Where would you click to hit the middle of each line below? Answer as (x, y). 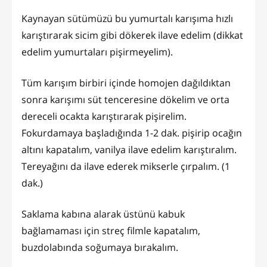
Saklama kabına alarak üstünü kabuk (103, 214)
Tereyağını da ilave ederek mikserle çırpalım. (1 (126, 166)
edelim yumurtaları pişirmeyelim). (97, 52)
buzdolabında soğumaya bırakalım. (100, 247)
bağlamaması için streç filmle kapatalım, (111, 230)
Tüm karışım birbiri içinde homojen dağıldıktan (126, 83)
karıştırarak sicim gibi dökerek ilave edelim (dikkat (132, 35)
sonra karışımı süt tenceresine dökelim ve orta (125, 99)
